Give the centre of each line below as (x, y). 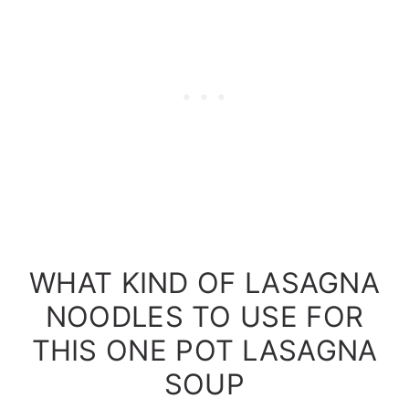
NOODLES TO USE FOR (204, 316)
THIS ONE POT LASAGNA (204, 350)
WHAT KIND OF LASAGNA (204, 282)
